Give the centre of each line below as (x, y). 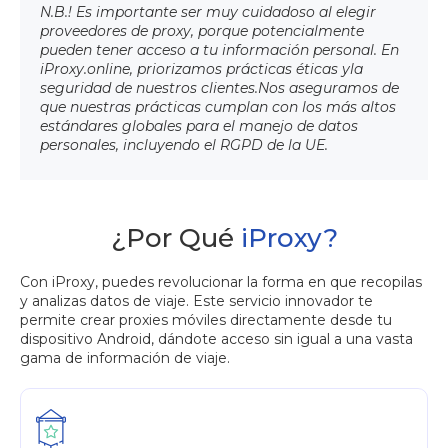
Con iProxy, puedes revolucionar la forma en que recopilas (221, 282)
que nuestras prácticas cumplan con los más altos (218, 107)
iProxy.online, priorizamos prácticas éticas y (195, 69)
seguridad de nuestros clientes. (149, 88)
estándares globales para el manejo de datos (199, 126)
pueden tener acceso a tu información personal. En (219, 50)
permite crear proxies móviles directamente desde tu (206, 320)
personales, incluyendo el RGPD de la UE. (184, 145)
